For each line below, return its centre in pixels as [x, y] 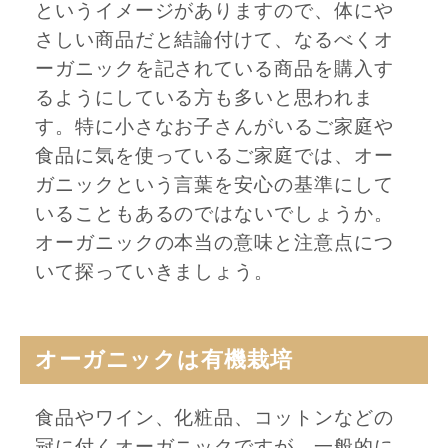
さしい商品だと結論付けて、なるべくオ [214, 39]
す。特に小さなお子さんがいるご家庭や [214, 126]
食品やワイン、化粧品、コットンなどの [214, 417]
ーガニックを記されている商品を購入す [214, 68]
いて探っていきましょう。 [155, 271]
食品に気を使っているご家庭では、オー [214, 155]
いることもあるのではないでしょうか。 [214, 213]
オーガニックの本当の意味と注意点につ [214, 242]
